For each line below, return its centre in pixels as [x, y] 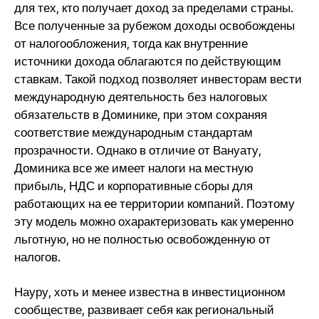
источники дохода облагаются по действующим [148, 61]
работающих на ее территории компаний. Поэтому [155, 204]
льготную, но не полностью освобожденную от [142, 239]
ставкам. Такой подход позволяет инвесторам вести [158, 79]
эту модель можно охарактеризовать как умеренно [154, 221]
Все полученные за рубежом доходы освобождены [155, 26]
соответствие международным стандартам [134, 132]
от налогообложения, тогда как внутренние [131, 43]
